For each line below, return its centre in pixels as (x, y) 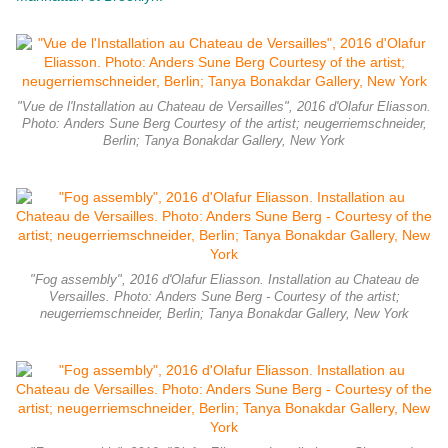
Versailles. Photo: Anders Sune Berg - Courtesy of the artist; (224, 297)
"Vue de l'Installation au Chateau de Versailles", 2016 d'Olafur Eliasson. (224, 107)
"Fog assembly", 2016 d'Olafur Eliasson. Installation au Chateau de (224, 280)
